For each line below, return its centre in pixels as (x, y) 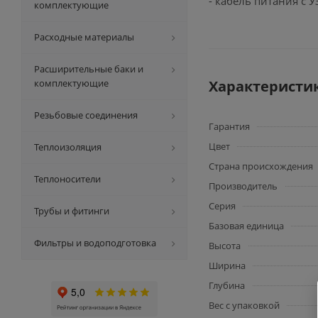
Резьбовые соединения (86, 115)
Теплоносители (67, 179)
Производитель (243, 186)
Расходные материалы (84, 37)
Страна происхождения (261, 166)
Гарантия (229, 126)
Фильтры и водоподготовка (95, 243)
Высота (225, 246)
